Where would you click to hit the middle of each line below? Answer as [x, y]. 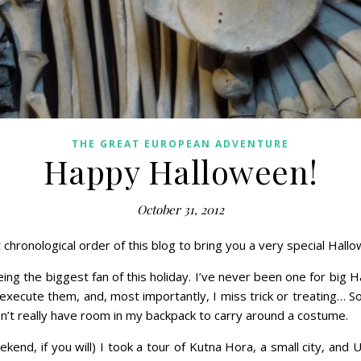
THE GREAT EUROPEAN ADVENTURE [180, 144]
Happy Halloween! [180, 171]
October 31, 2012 [180, 210]
